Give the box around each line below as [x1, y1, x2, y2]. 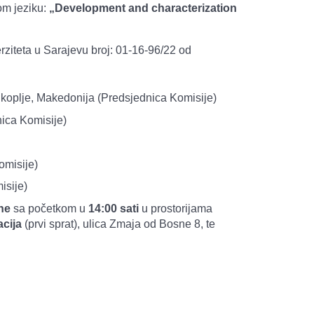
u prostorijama [142, 202, 212, 214]
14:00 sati [88, 202, 142, 214]
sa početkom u [13, 202, 88, 214]
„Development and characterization [49, 2, 237, 14]
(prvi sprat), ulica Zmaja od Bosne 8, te [22, 217, 215, 230]
